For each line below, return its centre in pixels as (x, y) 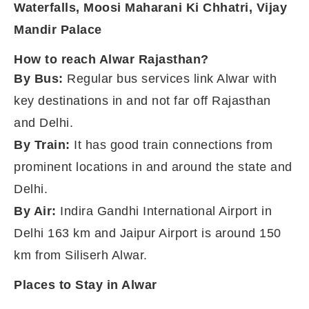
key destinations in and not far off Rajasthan (142, 101)
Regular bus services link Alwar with (170, 79)
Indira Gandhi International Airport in (164, 211)
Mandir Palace (58, 30)
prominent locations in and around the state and (153, 167)
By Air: (35, 211)
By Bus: (39, 79)
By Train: (42, 145)
